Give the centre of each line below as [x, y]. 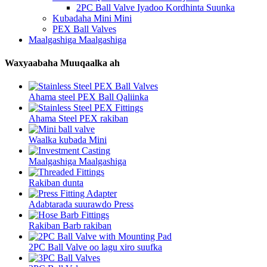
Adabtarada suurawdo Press [81, 204]
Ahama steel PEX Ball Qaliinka [89, 97]
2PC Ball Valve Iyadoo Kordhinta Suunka [156, 7]
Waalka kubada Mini [68, 140]
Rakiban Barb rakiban [70, 226]
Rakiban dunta [56, 183]
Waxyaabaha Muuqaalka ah [62, 63]
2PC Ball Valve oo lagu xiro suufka [95, 247]
